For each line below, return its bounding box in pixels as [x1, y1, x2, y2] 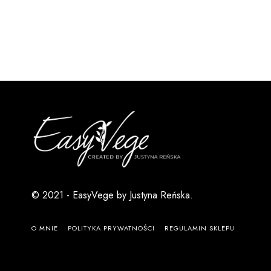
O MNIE [31, 223, 58, 233]
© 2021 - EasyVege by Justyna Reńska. [31, 188, 193, 203]
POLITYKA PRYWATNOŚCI [68, 223, 155, 233]
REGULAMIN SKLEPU [165, 223, 235, 233]
